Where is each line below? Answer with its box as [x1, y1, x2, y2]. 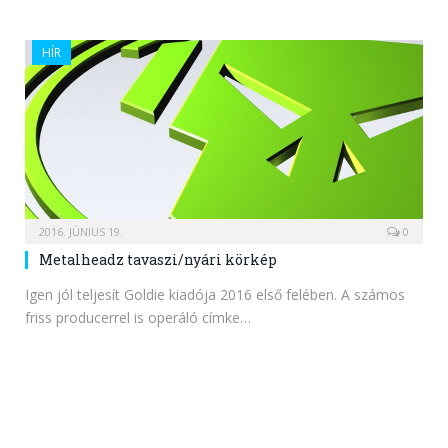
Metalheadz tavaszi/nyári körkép [39, 249, 277, 269]
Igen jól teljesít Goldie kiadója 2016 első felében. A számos [25, 284, 405, 304]
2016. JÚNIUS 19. [39, 223, 123, 239]
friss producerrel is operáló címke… [25, 307, 251, 327]
